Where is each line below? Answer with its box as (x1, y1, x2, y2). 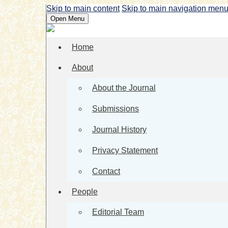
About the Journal (92, 83, 156, 92)
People (72, 187, 98, 196)
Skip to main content (46, 4, 120, 13)
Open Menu (50, 15, 84, 22)
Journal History (92, 125, 147, 134)
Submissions (92, 104, 139, 113)
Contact (92, 167, 120, 176)
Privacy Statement (92, 146, 158, 155)
